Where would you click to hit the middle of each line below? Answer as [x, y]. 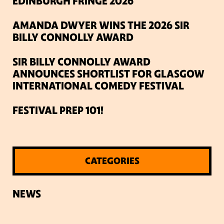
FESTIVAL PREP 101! [58, 111]
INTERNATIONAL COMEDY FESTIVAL [98, 86]
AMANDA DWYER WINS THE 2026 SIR [101, 26]
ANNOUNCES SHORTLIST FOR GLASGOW [108, 74]
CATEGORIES [112, 161]
